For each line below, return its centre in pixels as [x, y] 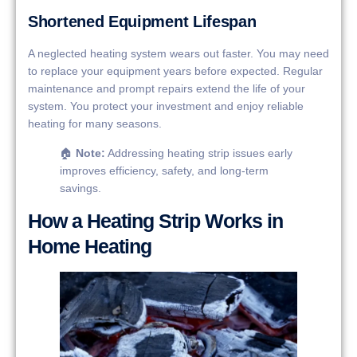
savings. [80, 188]
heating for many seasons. [95, 124]
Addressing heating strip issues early [199, 153]
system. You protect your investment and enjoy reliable [166, 106]
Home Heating [90, 246]
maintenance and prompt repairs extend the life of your [167, 89]
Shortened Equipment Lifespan [142, 22]
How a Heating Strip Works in [155, 220]
